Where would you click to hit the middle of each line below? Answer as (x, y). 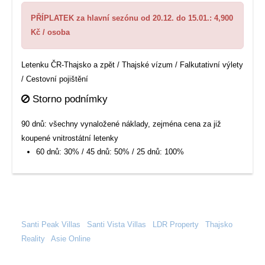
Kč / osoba (51, 32)
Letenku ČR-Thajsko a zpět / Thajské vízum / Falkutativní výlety (132, 65)
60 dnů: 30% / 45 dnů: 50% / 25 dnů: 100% (110, 152)
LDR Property (176, 224)
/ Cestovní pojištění (55, 79)
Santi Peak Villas (51, 224)
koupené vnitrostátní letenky (70, 138)
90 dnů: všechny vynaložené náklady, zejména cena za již (122, 124)
